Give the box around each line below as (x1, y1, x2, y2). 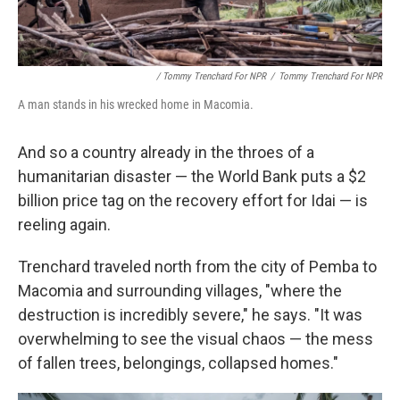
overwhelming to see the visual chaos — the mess (18, 329, 373, 348)
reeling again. (18, 214, 111, 234)
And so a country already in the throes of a (18, 142, 314, 162)
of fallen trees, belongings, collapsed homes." (18, 353, 338, 372)
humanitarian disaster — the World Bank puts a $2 (18, 166, 366, 186)
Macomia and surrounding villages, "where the (18, 280, 342, 300)
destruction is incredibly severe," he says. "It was (18, 304, 362, 324)
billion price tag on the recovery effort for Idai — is (18, 190, 368, 210)
